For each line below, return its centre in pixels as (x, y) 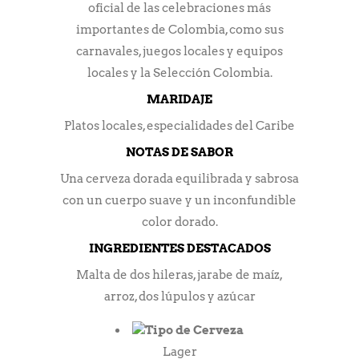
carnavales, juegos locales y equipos (179, 51)
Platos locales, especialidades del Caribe (179, 125)
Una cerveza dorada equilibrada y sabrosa (179, 178)
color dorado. (179, 222)
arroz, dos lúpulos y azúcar (179, 296)
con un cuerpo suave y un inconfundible (179, 200)
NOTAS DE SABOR (179, 152)
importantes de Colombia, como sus (179, 29)
